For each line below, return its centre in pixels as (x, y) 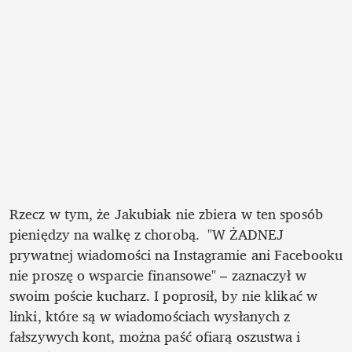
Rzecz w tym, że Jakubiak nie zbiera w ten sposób (166, 214)
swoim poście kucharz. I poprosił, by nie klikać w (163, 296)
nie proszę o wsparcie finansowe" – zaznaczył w (158, 275)
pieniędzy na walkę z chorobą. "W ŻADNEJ (147, 235)
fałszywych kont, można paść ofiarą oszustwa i (155, 337)
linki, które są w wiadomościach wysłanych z (150, 316)
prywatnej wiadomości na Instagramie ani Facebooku (176, 255)
